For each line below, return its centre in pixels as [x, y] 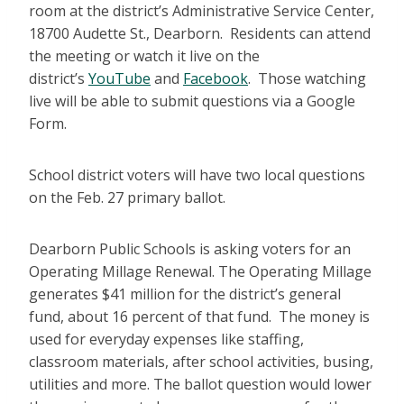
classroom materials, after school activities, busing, [201, 362]
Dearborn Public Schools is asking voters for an [190, 249]
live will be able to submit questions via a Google [192, 101]
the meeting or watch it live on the [144, 56]
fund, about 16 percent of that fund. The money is [199, 317]
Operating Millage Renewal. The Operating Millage [200, 272]
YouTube [119, 79]
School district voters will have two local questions [197, 175]
